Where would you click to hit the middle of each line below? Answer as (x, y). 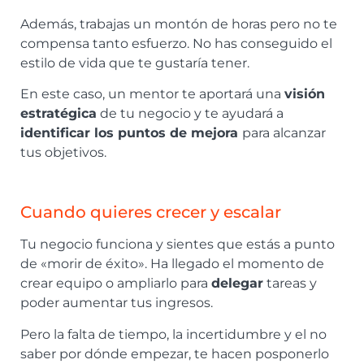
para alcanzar (284, 133)
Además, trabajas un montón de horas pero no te (179, 24)
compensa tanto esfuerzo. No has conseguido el (176, 44)
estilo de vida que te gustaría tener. (135, 63)
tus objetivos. (63, 153)
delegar (237, 284)
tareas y (290, 284)
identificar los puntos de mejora (131, 133)
